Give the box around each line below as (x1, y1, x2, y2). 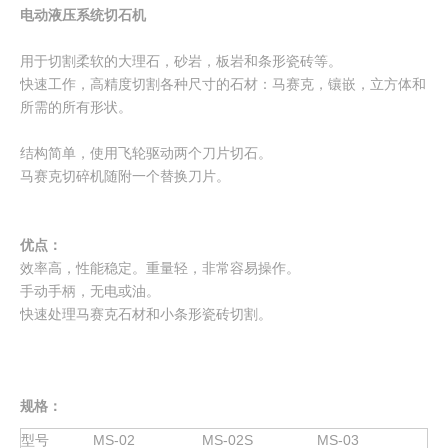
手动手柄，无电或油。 (20, 283, 160, 299)
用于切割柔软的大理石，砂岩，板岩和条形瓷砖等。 (20, 53, 342, 69)
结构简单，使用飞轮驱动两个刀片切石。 (20, 145, 272, 161)
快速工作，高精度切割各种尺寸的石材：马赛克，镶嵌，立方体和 (20, 76, 426, 92)
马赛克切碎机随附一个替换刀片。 (20, 168, 230, 184)
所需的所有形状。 (20, 99, 132, 115)
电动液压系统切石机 (20, 7, 146, 23)
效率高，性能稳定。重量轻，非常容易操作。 (20, 260, 300, 276)
